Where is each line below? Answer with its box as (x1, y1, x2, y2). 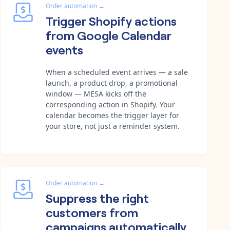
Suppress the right (46, 188, 149, 206)
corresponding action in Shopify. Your (46, 99, 175, 109)
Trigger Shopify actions (46, 11, 177, 29)
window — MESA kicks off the (46, 88, 146, 99)
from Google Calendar (46, 26, 171, 43)
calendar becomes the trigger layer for (46, 110, 179, 120)
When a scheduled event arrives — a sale (46, 67, 188, 77)
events (46, 40, 83, 57)
